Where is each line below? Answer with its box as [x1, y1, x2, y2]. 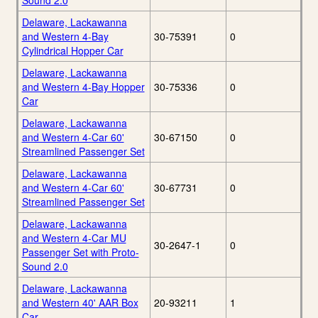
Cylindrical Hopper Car [21, 43, 124, 58]
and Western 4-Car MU [21, 231, 126, 246]
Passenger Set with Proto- [21, 245, 139, 260]
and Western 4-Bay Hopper [21, 79, 145, 94]
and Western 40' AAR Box [21, 295, 138, 310]
